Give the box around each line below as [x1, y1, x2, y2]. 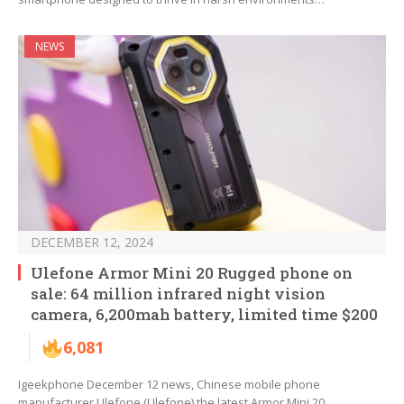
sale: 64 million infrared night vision [31, 283, 326, 305]
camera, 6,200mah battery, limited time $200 [31, 304, 378, 326]
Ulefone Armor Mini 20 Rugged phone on [31, 262, 353, 284]
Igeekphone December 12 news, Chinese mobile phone [18, 376, 320, 393]
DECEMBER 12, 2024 [31, 234, 153, 252]
